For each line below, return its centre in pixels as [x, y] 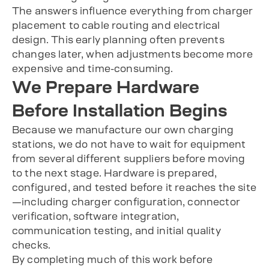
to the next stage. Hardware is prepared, [115, 173]
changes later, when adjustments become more [132, 54]
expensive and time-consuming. [93, 68]
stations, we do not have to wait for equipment [129, 144]
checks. [32, 245]
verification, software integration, [96, 216]
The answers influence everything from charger [133, 11]
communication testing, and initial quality [116, 230]
